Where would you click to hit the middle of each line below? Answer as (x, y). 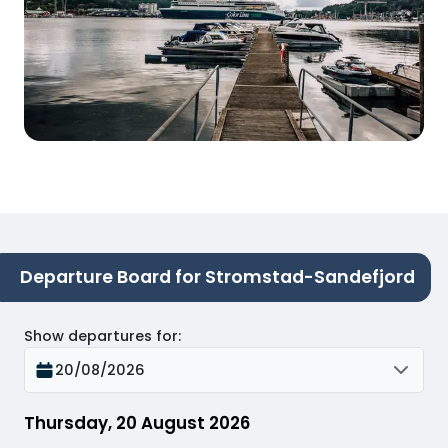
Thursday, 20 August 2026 (137, 423)
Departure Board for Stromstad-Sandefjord (217, 276)
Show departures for (101, 336)
